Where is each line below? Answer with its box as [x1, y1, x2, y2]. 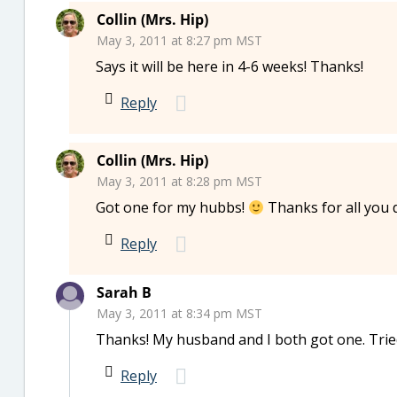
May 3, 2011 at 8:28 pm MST [97, 173, 262, 190]
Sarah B [97, 283, 152, 302]
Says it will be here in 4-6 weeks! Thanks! [96, 57, 363, 76]
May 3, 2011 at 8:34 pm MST [97, 305, 262, 322]
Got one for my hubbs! [96, 198, 248, 217]
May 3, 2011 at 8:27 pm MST [97, 32, 262, 49]
